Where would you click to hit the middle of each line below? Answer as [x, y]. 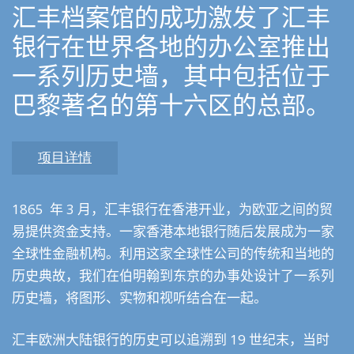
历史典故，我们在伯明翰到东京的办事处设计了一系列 [173, 275]
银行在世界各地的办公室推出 [171, 48]
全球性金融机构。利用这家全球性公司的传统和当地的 [173, 253]
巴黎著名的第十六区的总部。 [171, 107]
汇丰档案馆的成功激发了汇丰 [171, 19]
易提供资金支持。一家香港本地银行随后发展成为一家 [173, 231]
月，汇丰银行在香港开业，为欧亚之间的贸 [205, 209]
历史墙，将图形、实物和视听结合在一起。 [139, 298]
